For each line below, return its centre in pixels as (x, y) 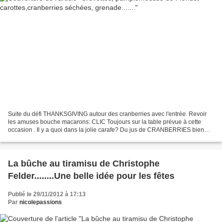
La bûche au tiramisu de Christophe (84, 164)
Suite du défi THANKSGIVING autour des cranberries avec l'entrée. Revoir (107, 114)
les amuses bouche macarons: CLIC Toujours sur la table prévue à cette (105, 122)
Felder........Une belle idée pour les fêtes (91, 176)
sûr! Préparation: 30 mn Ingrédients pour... (64, 138)
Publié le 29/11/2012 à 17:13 (47, 194)
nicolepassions (41, 202)
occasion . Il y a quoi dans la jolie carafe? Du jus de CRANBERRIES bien (106, 130)
